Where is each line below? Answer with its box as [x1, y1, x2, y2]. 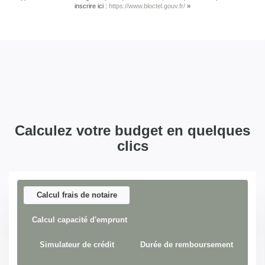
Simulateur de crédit [39, 240, 114, 249]
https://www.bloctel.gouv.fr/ [109, 2, 185, 9]
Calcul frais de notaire [36, 190, 117, 199]
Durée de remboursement [140, 240, 233, 249]
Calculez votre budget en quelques [15, 122, 250, 138]
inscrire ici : [75, 2, 109, 9]
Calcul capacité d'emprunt [32, 215, 127, 224]
